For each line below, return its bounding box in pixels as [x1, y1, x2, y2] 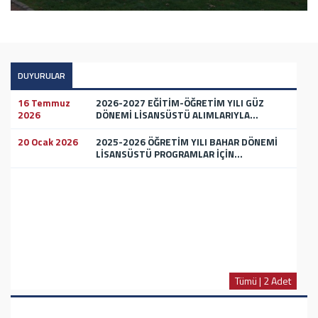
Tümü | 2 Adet [235, 273, 291, 288]
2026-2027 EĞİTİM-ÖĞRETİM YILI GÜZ [96, 95, 264, 110]
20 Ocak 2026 [18, 134, 78, 149]
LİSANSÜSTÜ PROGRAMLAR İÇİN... [96, 146, 243, 161]
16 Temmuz [18, 95, 70, 110]
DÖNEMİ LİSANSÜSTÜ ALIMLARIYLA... [96, 107, 258, 122]
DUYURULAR [18, 68, 65, 82]
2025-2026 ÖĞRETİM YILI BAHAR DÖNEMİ [96, 134, 278, 149]
